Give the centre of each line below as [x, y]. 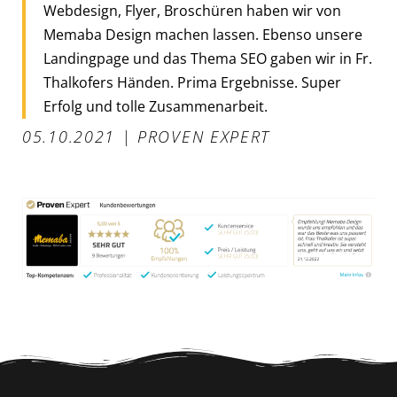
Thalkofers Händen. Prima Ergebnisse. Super [192, 82]
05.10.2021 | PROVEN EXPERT [147, 136]
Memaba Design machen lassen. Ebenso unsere [203, 34]
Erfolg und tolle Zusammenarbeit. [156, 106]
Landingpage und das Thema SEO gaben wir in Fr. [208, 58]
